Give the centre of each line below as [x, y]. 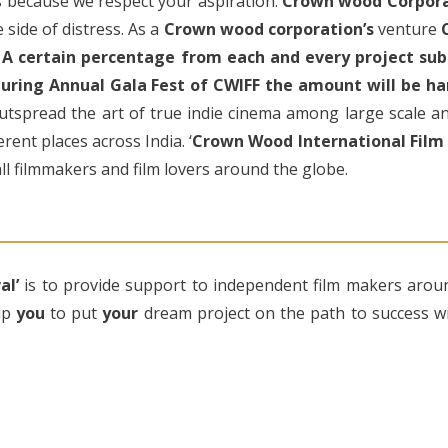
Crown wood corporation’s [269, 29]
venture [408, 29]
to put [73, 313]
